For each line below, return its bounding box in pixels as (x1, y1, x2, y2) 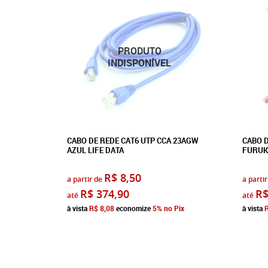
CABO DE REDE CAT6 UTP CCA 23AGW (67, 135, 199, 146)
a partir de (67, 173, 102, 184)
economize (114, 203, 153, 213)
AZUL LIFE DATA (67, 144, 124, 156)
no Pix (164, 203, 184, 213)
